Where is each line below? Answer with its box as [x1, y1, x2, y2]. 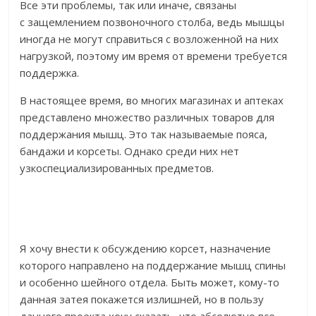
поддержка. [20, 66, 80, 80]
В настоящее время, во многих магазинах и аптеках [20, 93, 284, 108]
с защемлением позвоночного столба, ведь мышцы [20, 15, 285, 30]
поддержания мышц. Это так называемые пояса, [20, 127, 268, 142]
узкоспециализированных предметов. [20, 161, 214, 176]
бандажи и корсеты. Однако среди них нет [20, 144, 240, 159]
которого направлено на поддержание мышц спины [20, 258, 286, 273]
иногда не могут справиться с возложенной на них [20, 32, 279, 47]
